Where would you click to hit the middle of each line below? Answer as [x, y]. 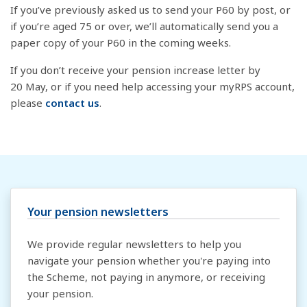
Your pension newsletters [98, 211]
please [28, 103]
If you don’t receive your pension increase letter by [135, 70]
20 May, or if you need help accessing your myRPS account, [152, 86]
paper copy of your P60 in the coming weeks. [122, 42]
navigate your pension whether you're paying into [149, 260]
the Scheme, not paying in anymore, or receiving [146, 277]
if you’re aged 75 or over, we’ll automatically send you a [144, 26]
